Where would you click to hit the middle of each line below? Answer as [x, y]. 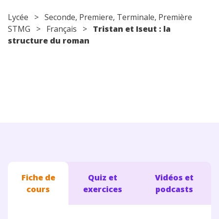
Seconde [60, 17]
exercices [103, 189]
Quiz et [103, 177]
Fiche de [38, 177]
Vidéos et [174, 177]
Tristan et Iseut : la [132, 29]
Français [62, 29]
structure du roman [49, 40]
